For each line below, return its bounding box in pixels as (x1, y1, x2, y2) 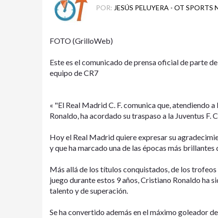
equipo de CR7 (50, 68, 98, 77)
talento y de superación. (50, 185, 128, 195)
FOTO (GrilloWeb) (50, 36, 113, 45)
